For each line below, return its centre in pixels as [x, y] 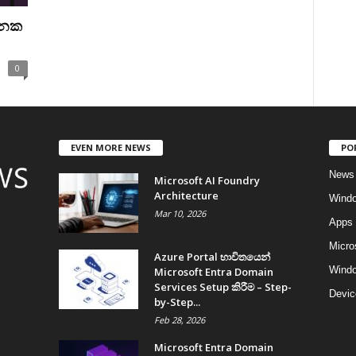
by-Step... [177, 302]
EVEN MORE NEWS [110, 147]
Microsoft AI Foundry [207, 180]
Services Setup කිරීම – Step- [222, 286]
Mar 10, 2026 [180, 213]
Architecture [186, 195]
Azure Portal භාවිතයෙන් [212, 256]
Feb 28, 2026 [179, 319]
